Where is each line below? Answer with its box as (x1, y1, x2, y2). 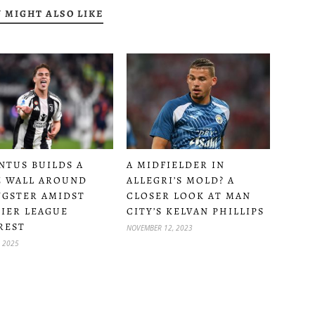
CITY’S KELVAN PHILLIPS (127, 204, 264, 218)
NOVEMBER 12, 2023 (127, 222, 193, 233)
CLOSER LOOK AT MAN (127, 188, 251, 202)
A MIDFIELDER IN (127, 157, 225, 172)
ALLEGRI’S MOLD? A (127, 173, 235, 187)
